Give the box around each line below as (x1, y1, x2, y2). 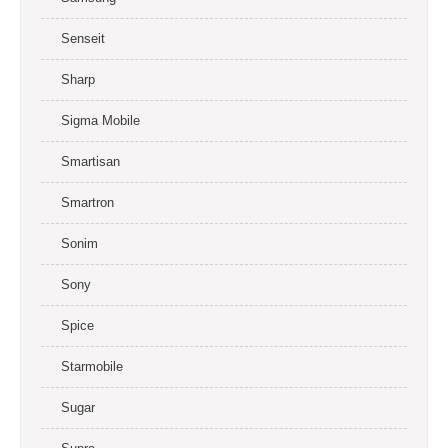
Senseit (61, 31, 105, 46)
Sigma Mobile (61, 113, 140, 128)
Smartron (61, 195, 114, 210)
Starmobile (61, 359, 123, 374)
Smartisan (61, 154, 120, 169)
